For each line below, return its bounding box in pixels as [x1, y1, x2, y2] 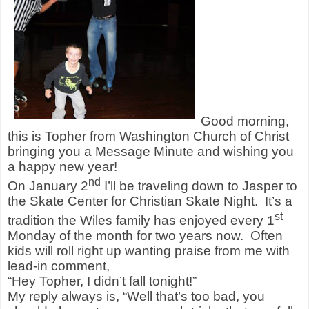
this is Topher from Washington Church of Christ [8, 128, 289, 143]
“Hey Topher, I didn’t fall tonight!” [8, 274, 200, 289]
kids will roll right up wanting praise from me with [8, 243, 290, 259]
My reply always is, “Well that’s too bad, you [8, 289, 265, 304]
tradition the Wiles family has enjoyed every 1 [8, 213, 275, 228]
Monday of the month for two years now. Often [8, 228, 283, 243]
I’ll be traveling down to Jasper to [101, 179, 297, 193]
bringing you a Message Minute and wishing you [8, 143, 294, 159]
